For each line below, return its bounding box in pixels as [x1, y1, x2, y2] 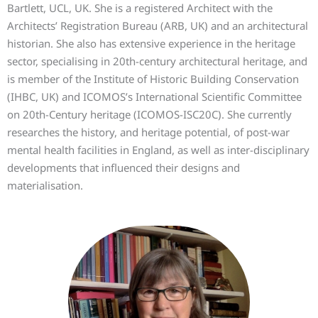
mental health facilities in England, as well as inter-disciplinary [7, 143, 309, 157]
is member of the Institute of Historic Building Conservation [7, 72, 299, 86]
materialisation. [7, 178, 83, 192]
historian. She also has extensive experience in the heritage [7, 36, 295, 50]
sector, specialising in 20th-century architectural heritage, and [7, 54, 307, 68]
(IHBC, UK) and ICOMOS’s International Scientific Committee [7, 89, 302, 104]
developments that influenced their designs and [7, 160, 240, 175]
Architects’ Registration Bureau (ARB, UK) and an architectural [7, 18, 308, 33]
